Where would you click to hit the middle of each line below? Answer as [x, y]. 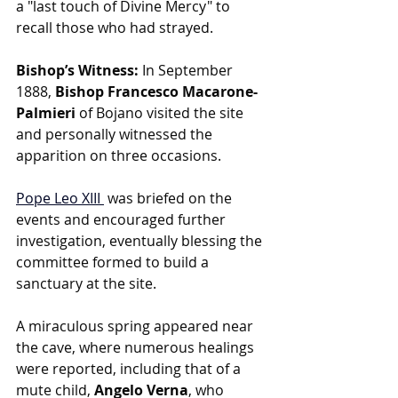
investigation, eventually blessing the [141, 240]
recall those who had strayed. [115, 27]
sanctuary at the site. [86, 283]
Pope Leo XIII [58, 198]
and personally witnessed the [116, 134]
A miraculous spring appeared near [136, 326]
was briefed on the [171, 198]
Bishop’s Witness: [77, 70]
